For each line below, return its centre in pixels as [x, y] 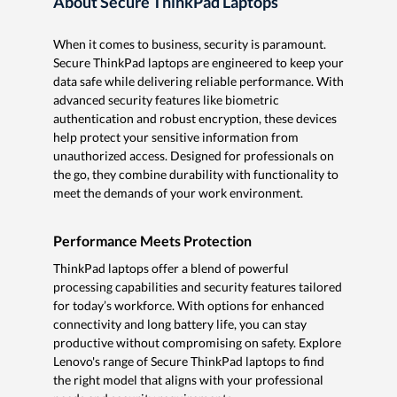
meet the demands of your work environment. [178, 193]
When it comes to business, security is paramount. [190, 44]
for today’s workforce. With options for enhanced [189, 306]
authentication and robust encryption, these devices [195, 119]
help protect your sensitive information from [176, 137]
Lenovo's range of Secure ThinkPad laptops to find [189, 362]
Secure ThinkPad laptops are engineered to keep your [198, 63]
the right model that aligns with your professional [188, 380]
